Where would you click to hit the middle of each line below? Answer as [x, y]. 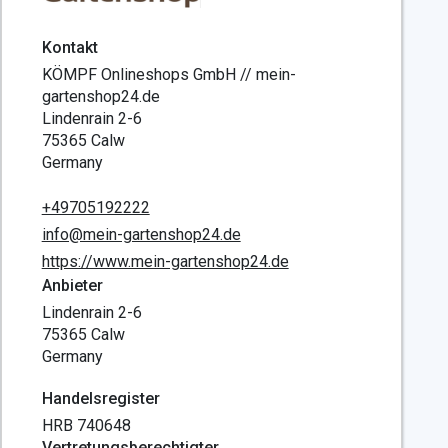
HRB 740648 [86, 425]
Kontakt [69, 47]
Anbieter [72, 285]
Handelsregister [100, 398]
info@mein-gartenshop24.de [141, 234]
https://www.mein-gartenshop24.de [165, 261]
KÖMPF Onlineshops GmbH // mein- [168, 74]
